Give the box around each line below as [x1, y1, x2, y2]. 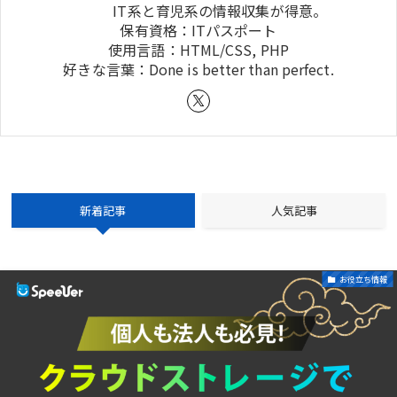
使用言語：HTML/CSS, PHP [108, 38, 289, 60]
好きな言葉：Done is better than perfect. [63, 58, 334, 80]
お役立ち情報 [339, 272, 387, 285]
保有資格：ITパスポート [120, 19, 277, 41]
